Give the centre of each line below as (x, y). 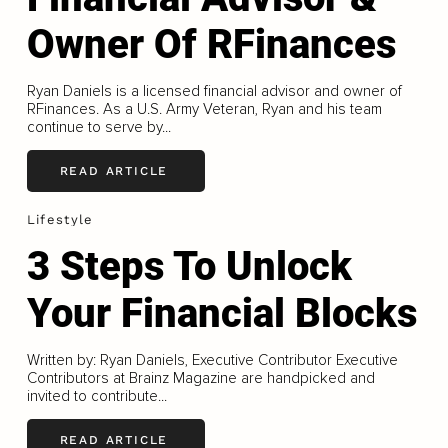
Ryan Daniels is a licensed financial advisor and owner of (214, 90)
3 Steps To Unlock (189, 266)
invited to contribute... (96, 395)
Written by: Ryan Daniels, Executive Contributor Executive (212, 359)
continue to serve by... (98, 126)
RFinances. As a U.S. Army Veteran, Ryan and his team (204, 108)
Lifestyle (60, 219)
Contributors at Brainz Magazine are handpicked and (200, 377)
